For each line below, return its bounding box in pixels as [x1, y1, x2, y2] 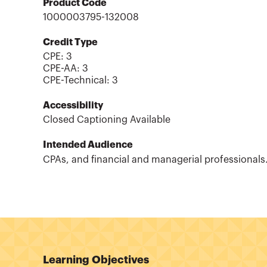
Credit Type [43, 38, 98, 48]
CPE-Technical [43, 76, 107, 86]
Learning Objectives [43, 254, 149, 265]
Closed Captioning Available [43, 115, 170, 125]
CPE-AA [43, 64, 77, 74]
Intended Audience [43, 140, 133, 150]
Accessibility [43, 101, 103, 111]
